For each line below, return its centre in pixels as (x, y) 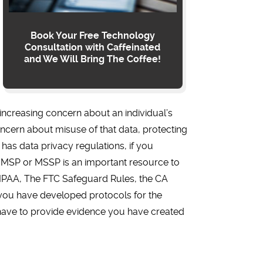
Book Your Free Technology (92, 36)
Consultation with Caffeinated (93, 47)
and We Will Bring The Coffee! (93, 59)
